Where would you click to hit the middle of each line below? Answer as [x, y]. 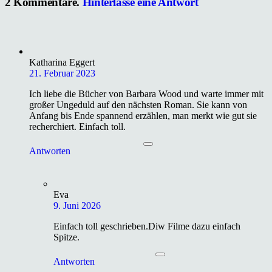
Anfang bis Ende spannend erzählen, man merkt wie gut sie [143, 115]
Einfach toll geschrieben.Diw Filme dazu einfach [147, 226]
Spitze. [66, 237]
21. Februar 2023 [62, 73]
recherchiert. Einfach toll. [77, 126]
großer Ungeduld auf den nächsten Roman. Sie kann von [138, 104]
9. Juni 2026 [77, 205]
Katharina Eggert [62, 62]
